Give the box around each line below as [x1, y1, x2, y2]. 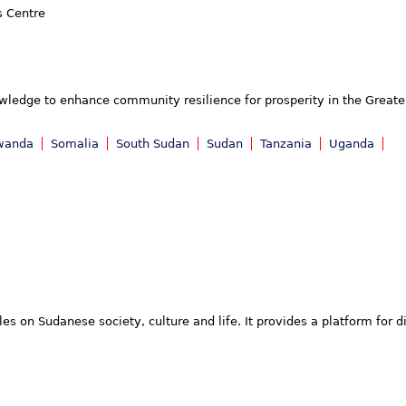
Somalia [51, 136, 99, 150]
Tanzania [260, 136, 312, 150]
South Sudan [116, 136, 189, 150]
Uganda [329, 136, 374, 150]
